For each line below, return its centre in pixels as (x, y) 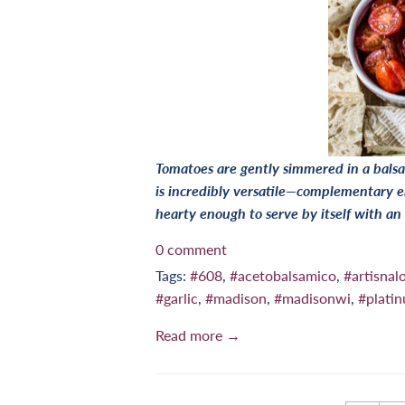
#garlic (177, 298)
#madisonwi (312, 298)
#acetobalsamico (283, 276)
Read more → (198, 335)
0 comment (191, 250)
